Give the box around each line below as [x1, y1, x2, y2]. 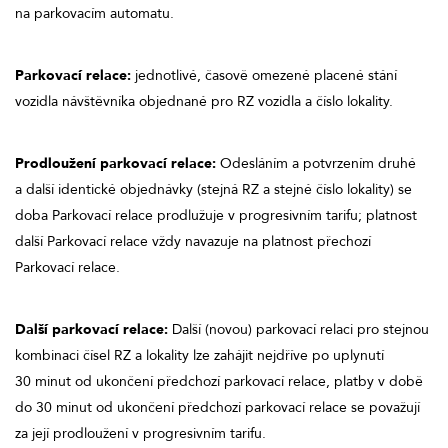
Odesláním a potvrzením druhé [216, 153, 416, 173]
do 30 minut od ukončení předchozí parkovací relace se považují [15, 397, 420, 417]
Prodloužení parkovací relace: [15, 153, 216, 173]
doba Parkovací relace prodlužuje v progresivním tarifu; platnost [15, 205, 417, 225]
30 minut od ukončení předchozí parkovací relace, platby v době [15, 371, 423, 391]
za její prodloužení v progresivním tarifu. [15, 423, 266, 443]
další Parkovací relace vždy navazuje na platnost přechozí [15, 231, 371, 251]
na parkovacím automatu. [15, 3, 174, 23]
